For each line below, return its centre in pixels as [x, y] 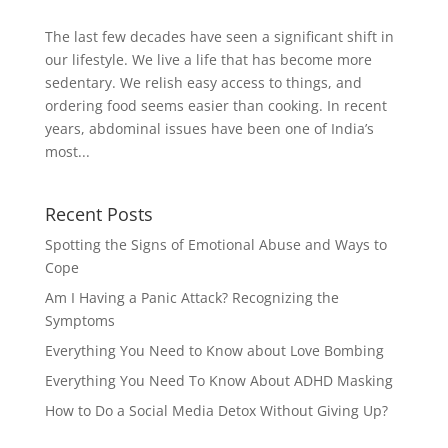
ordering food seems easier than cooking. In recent [215, 105]
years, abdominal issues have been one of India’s [209, 128]
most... [67, 151]
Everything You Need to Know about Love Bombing [214, 350]
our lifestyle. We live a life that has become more [208, 59]
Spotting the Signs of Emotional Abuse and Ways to [215, 244]
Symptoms [79, 320]
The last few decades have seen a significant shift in [219, 36]
